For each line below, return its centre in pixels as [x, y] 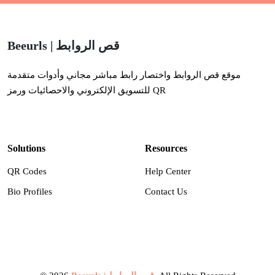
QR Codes [27, 171]
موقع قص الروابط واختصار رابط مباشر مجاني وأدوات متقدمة [124, 75]
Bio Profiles [30, 192]
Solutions [26, 148]
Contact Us [166, 192]
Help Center [168, 171]
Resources [166, 148]
